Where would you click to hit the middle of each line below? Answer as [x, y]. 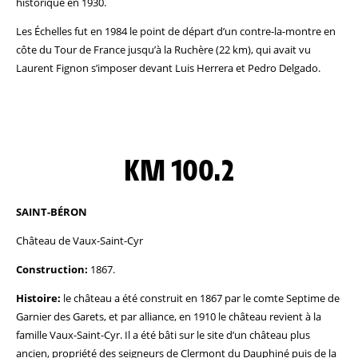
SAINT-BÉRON [52, 212]
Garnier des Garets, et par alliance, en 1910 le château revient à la [169, 316]
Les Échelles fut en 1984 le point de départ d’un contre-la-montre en [176, 31]
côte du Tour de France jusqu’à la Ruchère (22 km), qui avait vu [163, 50]
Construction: [52, 269]
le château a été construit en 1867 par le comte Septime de [200, 298]
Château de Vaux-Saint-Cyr [80, 241]
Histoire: [38, 298]
